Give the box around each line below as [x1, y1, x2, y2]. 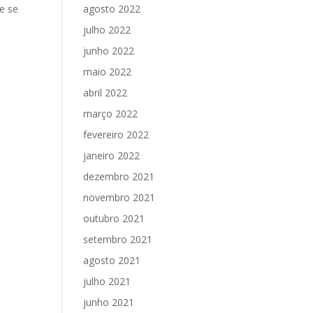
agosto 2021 [83, 254, 141, 267]
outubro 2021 [83, 212, 145, 225]
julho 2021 [83, 275, 131, 288]
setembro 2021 [83, 233, 153, 246]
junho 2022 [83, 44, 135, 57]
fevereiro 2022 [83, 128, 150, 141]
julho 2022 [83, 23, 131, 36]
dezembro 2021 [83, 170, 155, 183]
